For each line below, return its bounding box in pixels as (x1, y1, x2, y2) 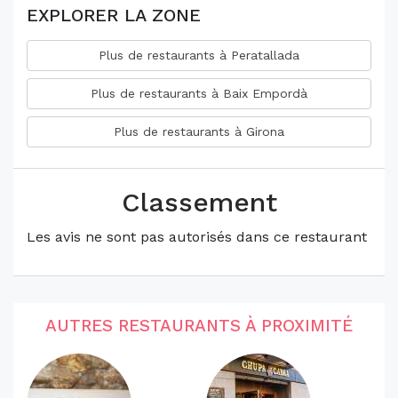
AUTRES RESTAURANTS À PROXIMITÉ (45, 315, 353, 337)
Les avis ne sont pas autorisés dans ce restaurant (27, 228, 367, 246)
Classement (121, 187, 277, 219)
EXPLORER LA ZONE (27, 4, 201, 27)
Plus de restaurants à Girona (114, 124, 284, 139)
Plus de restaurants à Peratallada (99, 48, 299, 63)
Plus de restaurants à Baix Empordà (91, 86, 307, 101)
